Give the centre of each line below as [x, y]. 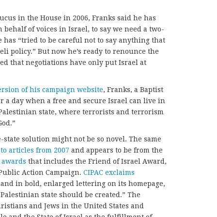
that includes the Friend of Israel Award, [96, 162]
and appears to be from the [116, 150]
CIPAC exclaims [109, 173]
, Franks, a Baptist [133, 90]
